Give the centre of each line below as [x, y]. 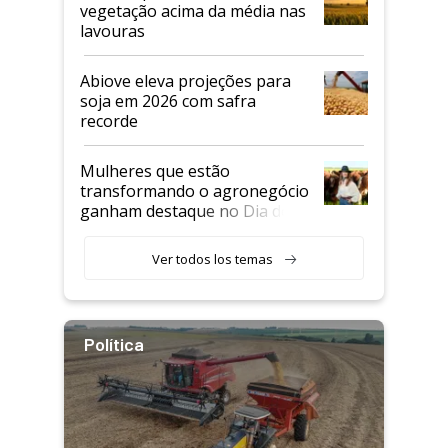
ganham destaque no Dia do [185, 211]
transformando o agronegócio [194, 191]
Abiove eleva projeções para [185, 81]
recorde [109, 121]
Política [114, 344]
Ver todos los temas [212, 259]
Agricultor [117, 231]
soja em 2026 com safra [168, 101]
